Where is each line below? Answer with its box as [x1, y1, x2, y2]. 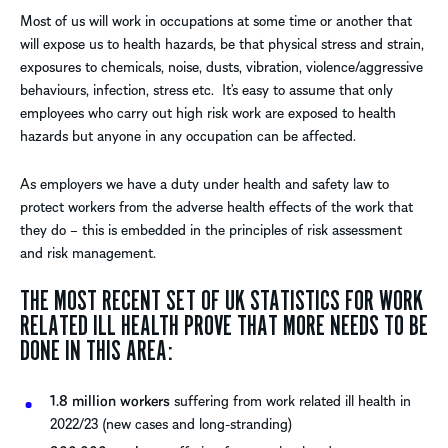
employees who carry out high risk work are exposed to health [20, 101, 396, 124]
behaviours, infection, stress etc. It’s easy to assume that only [20, 78, 393, 101]
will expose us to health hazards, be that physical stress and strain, [20, 32, 424, 55]
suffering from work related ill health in [170, 389, 411, 412]
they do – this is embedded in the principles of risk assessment [20, 218, 402, 241]
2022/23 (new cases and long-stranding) [50, 412, 292, 435]
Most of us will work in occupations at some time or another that [20, 9, 412, 32]
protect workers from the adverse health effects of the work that [20, 195, 413, 218]
